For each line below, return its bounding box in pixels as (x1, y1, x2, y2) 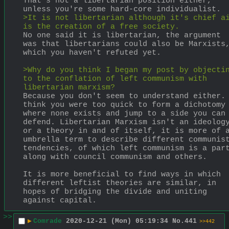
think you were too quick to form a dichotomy (23, 100, 225, 109)
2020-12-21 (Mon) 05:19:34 (66, 217, 168, 225)
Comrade (33, 217, 62, 225)
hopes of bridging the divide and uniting (23, 187, 207, 196)
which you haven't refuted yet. (23, 48, 161, 57)
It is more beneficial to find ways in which (23, 170, 221, 179)
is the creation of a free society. (23, 22, 179, 31)
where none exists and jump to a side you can (23, 109, 225, 118)
